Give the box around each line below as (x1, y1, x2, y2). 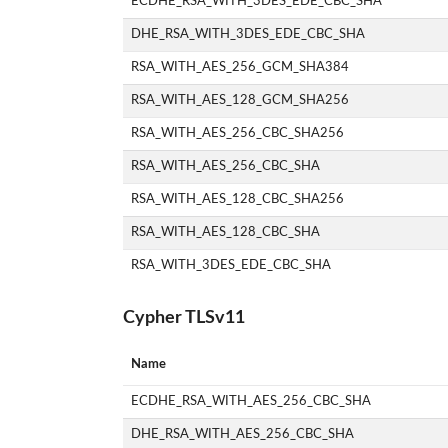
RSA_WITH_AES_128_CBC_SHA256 (131, 192, 345, 205)
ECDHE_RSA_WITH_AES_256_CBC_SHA (131, 395, 372, 408)
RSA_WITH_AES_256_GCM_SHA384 (131, 60, 350, 73)
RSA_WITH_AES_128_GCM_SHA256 (131, 93, 350, 106)
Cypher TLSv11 (122, 309, 245, 328)
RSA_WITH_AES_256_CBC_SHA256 (131, 126, 345, 139)
